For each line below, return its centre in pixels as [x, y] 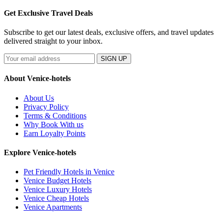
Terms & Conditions [55, 115]
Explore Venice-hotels [40, 152]
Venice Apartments [53, 207]
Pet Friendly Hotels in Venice [69, 172]
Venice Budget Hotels [57, 181]
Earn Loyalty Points [55, 133]
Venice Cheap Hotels [56, 198]
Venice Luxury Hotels [58, 190]
